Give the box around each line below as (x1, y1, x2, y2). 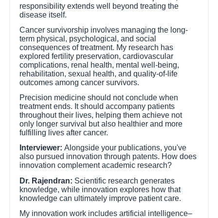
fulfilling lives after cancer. (19, 128, 109, 137)
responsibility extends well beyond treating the (19, 1, 179, 10)
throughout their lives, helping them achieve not (19, 111, 182, 120)
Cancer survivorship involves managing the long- (19, 25, 188, 34)
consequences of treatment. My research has (19, 43, 174, 52)
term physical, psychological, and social (19, 34, 157, 43)
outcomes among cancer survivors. (19, 78, 140, 87)
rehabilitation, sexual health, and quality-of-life (19, 69, 178, 78)
